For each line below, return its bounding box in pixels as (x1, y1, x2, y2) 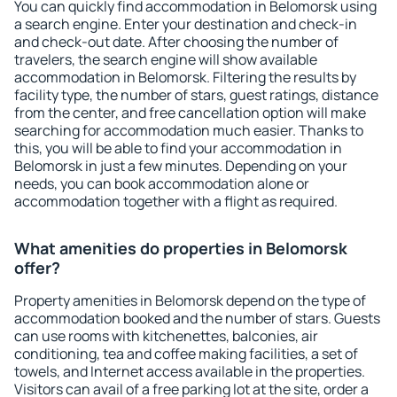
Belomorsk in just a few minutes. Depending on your (14, 156, 347, 175)
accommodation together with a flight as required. (14, 191, 338, 211)
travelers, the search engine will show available (14, 50, 317, 69)
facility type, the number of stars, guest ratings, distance (14, 85, 378, 105)
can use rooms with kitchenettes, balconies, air (14, 326, 318, 346)
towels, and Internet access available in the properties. (14, 362, 365, 381)
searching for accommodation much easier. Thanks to (14, 121, 363, 140)
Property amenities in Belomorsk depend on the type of (14, 291, 366, 310)
